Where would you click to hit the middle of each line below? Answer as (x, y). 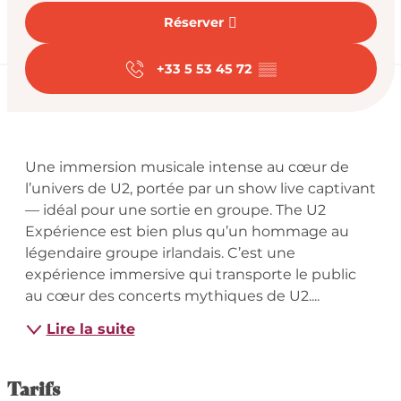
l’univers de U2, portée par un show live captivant (200, 189)
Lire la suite (90, 329)
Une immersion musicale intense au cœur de (187, 167)
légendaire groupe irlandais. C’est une (160, 253)
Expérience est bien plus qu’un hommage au (187, 232)
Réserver (194, 23)
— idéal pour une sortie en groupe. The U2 (175, 210)
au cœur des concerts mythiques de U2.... (172, 296)
